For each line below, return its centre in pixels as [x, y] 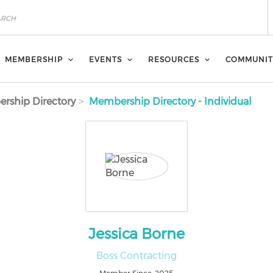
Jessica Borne [136, 234]
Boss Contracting [136, 256]
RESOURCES [174, 59]
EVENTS [105, 59]
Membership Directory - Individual [169, 101]
